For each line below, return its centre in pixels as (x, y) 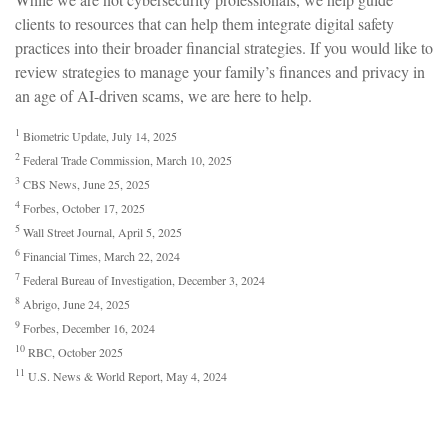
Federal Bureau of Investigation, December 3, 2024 (142, 279)
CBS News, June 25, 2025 (85, 183)
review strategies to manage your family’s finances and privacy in (220, 71)
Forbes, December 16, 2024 (87, 327)
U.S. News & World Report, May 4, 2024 (126, 375)
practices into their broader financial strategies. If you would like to (224, 47)
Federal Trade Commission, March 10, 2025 (126, 159)
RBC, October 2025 (74, 351)
